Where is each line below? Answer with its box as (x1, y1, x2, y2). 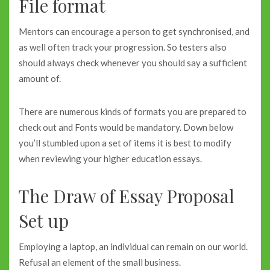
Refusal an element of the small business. (19, 256, 181, 268)
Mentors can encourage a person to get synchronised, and (19, 26, 250, 37)
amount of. (19, 73, 61, 84)
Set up (19, 208, 69, 232)
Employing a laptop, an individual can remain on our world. (19, 240, 248, 252)
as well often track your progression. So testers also (19, 42, 227, 53)
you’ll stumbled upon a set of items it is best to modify (19, 137, 231, 148)
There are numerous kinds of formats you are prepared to (19, 105, 246, 117)
